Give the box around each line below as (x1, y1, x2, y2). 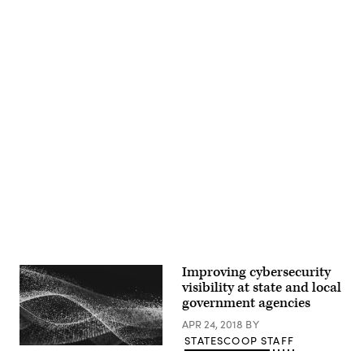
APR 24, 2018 (182, 317, 245, 331)
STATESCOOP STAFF (184, 333, 294, 348)
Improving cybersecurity (182, 263, 331, 281)
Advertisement (180, 123, 255, 141)
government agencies (182, 294, 310, 312)
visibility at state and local (182, 279, 341, 297)
